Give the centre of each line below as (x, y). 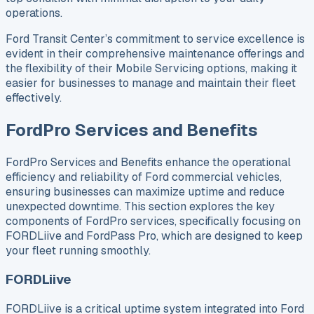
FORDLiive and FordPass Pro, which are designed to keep (154, 235)
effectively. (34, 97)
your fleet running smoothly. (78, 250)
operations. (34, 13)
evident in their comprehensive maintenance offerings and (155, 53)
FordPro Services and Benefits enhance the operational (148, 162)
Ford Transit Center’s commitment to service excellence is (155, 39)
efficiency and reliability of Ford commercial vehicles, (144, 177)
